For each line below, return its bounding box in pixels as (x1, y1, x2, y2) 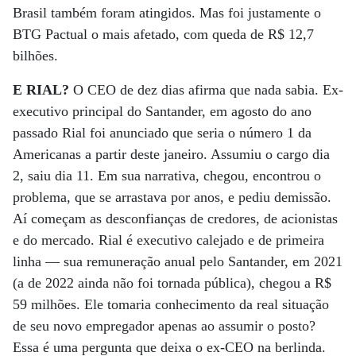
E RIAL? (13, 82, 69, 98)
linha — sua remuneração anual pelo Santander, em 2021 (13, 253, 342, 269)
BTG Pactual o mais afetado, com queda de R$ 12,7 (13, 26, 314, 42)
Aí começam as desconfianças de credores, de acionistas (13, 211, 338, 226)
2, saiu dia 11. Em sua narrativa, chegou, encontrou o (13, 168, 321, 184)
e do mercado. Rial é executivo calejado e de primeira (13, 232, 324, 248)
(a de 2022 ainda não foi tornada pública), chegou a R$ (13, 275, 331, 291)
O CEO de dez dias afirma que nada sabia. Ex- (69, 82, 343, 98)
